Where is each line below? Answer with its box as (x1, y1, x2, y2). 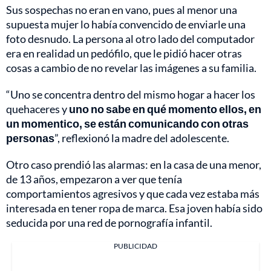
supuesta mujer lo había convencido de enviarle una (6, 17, 246, 31)
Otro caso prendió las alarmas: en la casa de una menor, (6, 157, 261, 171)
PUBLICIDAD (114, 241, 157, 250)
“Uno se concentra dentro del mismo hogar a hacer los (6, 87, 255, 101)
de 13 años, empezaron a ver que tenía (6, 172, 182, 186)
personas (6, 131, 54, 145)
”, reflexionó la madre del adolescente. (54, 131, 229, 145)
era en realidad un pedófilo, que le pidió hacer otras (6, 46, 242, 60)
